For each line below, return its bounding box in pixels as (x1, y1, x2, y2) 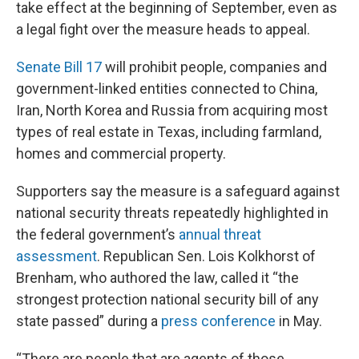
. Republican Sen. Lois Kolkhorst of (97, 248, 316, 264)
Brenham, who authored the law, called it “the (16, 269, 299, 286)
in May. (276, 313, 322, 329)
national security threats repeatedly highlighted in (16, 204, 329, 221)
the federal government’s (16, 226, 179, 243)
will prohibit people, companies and (102, 58, 327, 75)
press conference (161, 313, 276, 329)
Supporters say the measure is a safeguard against (16, 183, 340, 200)
